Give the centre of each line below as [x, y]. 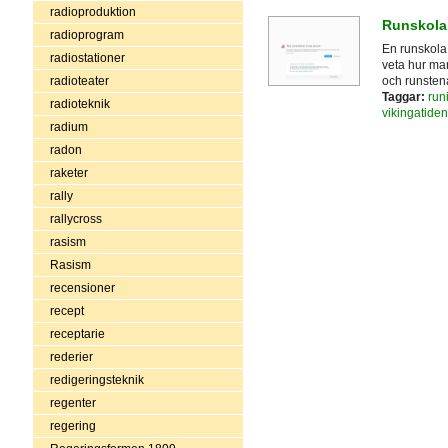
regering [72, 425]
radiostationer [87, 57]
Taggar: [403, 97]
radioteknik [79, 103]
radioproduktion [92, 11]
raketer [68, 172]
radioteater [79, 80]
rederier [71, 356]
